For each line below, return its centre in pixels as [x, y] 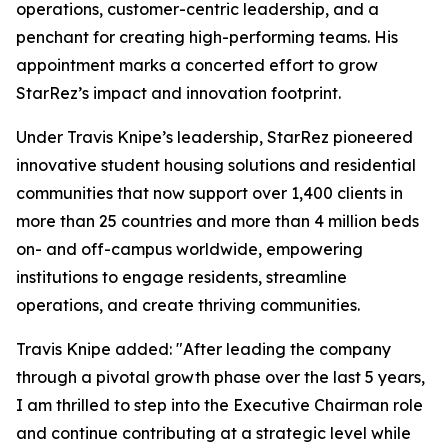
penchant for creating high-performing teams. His [207, 37]
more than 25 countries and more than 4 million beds [217, 221]
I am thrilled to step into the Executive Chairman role [219, 405]
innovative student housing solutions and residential [216, 165]
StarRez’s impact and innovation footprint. [178, 93]
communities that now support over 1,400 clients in [209, 193]
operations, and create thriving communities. [188, 305]
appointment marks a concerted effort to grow [197, 65]
